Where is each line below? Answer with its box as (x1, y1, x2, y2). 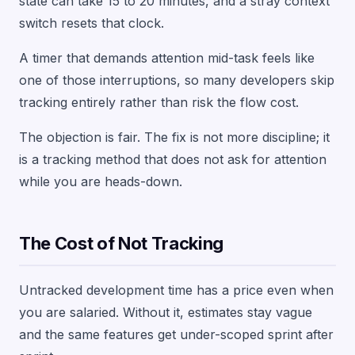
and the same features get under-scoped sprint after (19, 326, 334, 342)
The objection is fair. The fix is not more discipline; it (19, 129, 330, 145)
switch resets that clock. (19, 15, 164, 31)
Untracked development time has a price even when (19, 282, 334, 298)
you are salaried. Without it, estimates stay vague (19, 304, 312, 320)
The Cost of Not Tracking (19, 233, 224, 254)
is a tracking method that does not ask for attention (19, 151, 326, 167)
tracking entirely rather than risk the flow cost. (19, 94, 299, 110)
